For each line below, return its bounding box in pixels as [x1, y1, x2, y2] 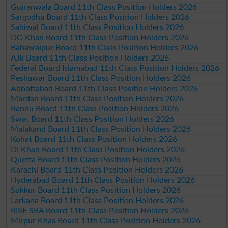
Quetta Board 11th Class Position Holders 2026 [11, 155, 181, 164]
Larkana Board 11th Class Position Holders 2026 [11, 196, 184, 205]
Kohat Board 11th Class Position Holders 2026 [11, 135, 178, 144]
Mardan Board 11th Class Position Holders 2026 [11, 94, 184, 103]
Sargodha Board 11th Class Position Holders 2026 [11, 13, 190, 21]
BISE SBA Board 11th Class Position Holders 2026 [11, 206, 189, 215]
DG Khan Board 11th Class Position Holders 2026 [11, 33, 189, 42]
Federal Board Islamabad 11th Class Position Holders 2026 [11, 64, 220, 72]
